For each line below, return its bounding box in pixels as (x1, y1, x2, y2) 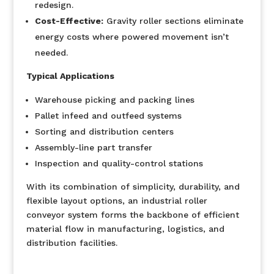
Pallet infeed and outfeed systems (34, 111, 182, 120)
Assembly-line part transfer (34, 143, 152, 152)
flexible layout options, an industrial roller (26, 196, 207, 206)
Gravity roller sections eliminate (103, 16, 243, 26)
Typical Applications (26, 71, 114, 81)
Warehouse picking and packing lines (34, 95, 194, 105)
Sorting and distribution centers (34, 127, 174, 136)
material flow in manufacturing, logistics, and (26, 224, 224, 234)
